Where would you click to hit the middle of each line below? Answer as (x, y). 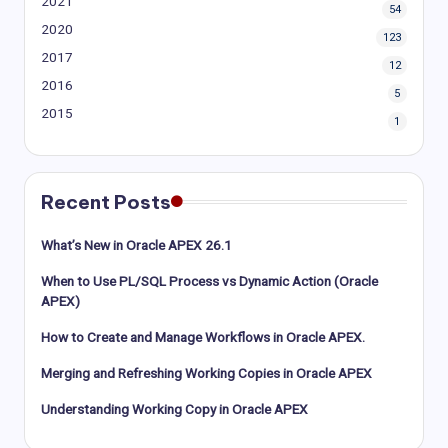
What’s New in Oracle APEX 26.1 (136, 244)
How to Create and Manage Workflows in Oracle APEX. (203, 336)
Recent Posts (106, 201)
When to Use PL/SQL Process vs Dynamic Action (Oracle (209, 280)
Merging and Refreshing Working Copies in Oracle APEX (206, 372)
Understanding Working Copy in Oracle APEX (174, 408)
